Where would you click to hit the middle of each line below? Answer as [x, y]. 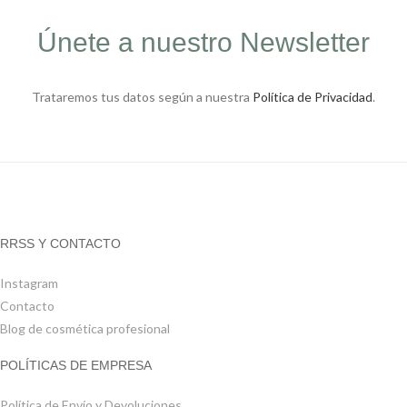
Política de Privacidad [312, 96]
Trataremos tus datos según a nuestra [142, 96]
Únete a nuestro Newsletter [203, 42]
